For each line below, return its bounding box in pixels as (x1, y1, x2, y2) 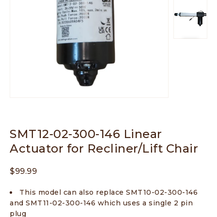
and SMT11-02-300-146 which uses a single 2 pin (10, 199, 193, 208)
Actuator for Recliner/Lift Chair (10, 141, 198, 156)
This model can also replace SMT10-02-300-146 (19, 188, 198, 197)
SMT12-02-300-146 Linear (10, 127, 162, 141)
